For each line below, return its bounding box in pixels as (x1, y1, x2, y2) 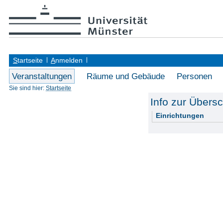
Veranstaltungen (12, 72, 72, 81)
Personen (177, 72, 212, 81)
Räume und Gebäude (87, 72, 165, 81)
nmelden (55, 57, 83, 64)
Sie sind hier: (9, 85, 46, 91)
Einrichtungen (155, 112, 204, 119)
